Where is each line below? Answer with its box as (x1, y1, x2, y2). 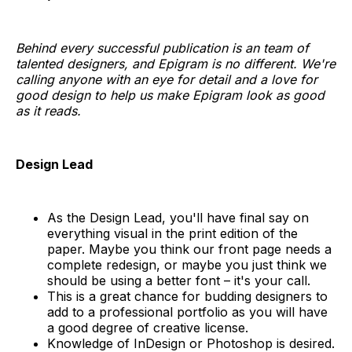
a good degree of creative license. (47, 319, 248, 335)
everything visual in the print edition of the (47, 225, 298, 241)
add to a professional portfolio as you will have (47, 303, 328, 320)
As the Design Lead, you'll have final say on (47, 209, 309, 225)
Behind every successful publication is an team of (16, 39, 309, 56)
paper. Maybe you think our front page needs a (47, 240, 332, 257)
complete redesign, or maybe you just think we (47, 256, 327, 273)
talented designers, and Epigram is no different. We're (16, 55, 335, 71)
